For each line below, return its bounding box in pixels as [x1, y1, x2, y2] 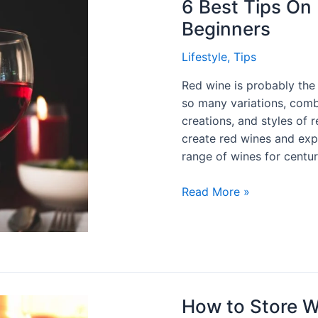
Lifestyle [182, 49, 227, 64]
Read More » [182, 185, 250, 199]
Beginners [182, 17, 270, 40]
